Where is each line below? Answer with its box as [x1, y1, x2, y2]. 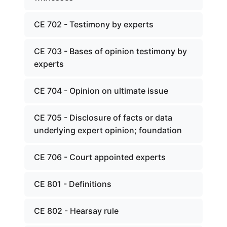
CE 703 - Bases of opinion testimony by [34, 46, 187, 56]
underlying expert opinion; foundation [34, 125, 182, 135]
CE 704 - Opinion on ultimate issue [34, 86, 168, 96]
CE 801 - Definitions [34, 179, 111, 189]
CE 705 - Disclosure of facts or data [34, 112, 172, 123]
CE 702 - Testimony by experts [34, 19, 154, 29]
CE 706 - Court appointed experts [34, 152, 166, 162]
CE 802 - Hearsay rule [34, 206, 119, 216]
